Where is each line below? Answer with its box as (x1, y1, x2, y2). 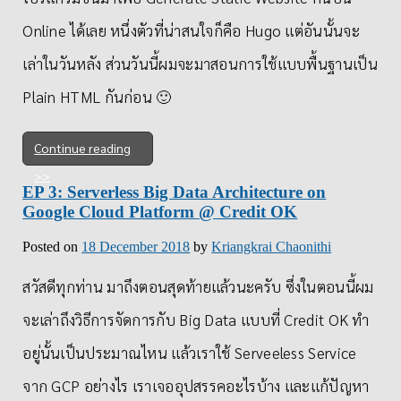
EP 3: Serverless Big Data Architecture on (22, 182, 327, 201)
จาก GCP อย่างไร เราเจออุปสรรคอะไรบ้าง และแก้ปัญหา (22, 375, 370, 396)
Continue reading (34, 140, 132, 157)
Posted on (22, 238, 82, 254)
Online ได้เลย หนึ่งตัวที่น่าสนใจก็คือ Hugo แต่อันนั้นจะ (22, 21, 360, 41)
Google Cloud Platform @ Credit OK (22, 201, 298, 221)
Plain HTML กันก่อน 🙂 (22, 87, 172, 107)
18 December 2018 (81, 238, 191, 254)
